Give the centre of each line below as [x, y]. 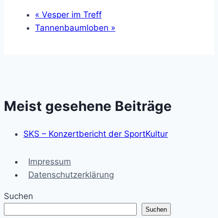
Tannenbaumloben [73, 27]
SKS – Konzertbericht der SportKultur [96, 134]
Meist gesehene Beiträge [88, 106]
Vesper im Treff [71, 14]
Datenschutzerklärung [71, 175]
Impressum [50, 162]
